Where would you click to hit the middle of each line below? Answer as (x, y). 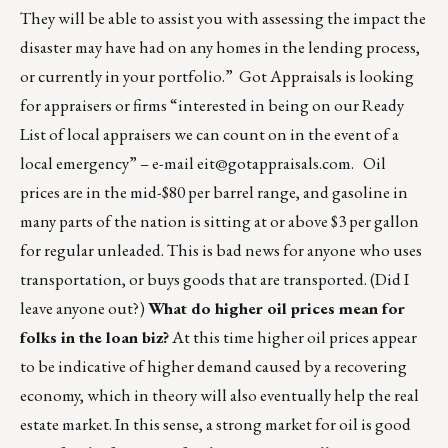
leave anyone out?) (84, 308)
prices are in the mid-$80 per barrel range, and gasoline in (214, 192)
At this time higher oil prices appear (293, 337)
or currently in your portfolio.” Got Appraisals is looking (217, 76)
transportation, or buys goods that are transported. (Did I (214, 279)
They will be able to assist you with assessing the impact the (223, 18)
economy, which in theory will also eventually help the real (219, 395)
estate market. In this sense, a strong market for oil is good (215, 424)
